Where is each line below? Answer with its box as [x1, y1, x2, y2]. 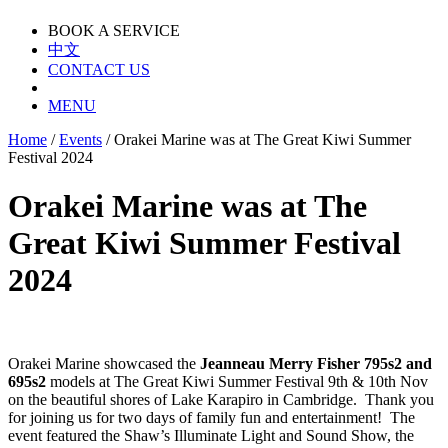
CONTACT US [48, 60, 150, 78]
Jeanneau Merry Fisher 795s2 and [200, 354, 432, 372]
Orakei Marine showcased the [8, 354, 200, 372]
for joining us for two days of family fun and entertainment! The [8, 408, 415, 426]
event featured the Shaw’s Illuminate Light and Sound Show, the [8, 426, 414, 444]
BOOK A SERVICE [48, 21, 180, 39]
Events [59, 130, 102, 148]
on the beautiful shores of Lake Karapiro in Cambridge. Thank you [8, 390, 434, 408]
